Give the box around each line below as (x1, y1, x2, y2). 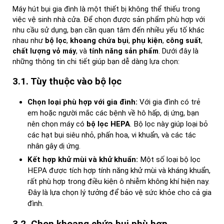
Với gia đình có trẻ (137, 97, 200, 106)
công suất (166, 36, 201, 45)
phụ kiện (132, 36, 162, 45)
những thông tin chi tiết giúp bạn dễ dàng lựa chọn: (12, 57, 179, 66)
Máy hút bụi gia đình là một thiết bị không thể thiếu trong (12, 4, 200, 13)
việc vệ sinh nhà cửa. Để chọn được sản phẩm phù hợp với (12, 15, 205, 24)
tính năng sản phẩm (89, 46, 158, 55)
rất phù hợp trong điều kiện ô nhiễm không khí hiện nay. (27, 177, 209, 186)
